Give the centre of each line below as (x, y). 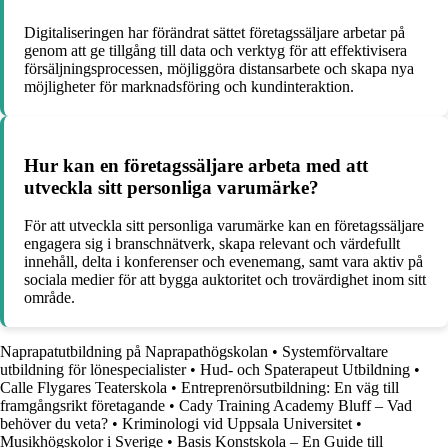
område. (49, 298)
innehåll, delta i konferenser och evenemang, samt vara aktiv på (223, 262)
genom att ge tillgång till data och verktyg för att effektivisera (215, 50)
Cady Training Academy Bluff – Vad (295, 406)
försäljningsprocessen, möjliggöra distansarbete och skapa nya (219, 68)
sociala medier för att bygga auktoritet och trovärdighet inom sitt (225, 280)
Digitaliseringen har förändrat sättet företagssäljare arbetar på (214, 32)
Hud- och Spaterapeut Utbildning (305, 370)
